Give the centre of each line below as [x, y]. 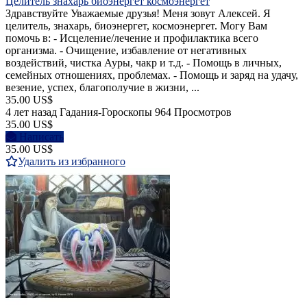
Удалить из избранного [72, 162]
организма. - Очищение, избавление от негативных [126, 51]
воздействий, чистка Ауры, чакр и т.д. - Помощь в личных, [144, 63]
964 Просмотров [193, 112]
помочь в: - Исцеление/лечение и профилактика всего [132, 38]
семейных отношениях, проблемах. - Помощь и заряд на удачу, [152, 75]
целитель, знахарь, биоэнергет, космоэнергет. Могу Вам [136, 26]
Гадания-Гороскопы [106, 112]
